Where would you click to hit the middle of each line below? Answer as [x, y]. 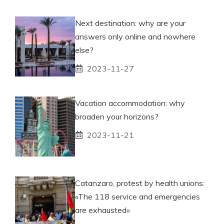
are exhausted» [102, 210]
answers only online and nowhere [135, 36]
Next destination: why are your [130, 23]
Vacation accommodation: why [130, 103]
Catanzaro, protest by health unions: [140, 183]
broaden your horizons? [117, 116]
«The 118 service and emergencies [137, 196]
